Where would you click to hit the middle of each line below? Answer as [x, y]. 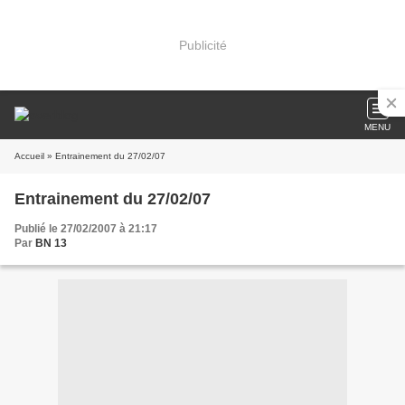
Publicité [202, 45]
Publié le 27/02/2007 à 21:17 [86, 229]
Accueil [29, 156]
